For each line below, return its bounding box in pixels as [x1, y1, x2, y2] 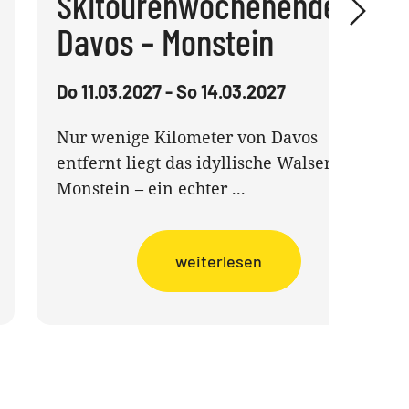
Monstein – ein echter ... [56, 177, 246, 199]
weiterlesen [175, 251, 263, 271]
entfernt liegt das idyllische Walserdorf [56, 152, 364, 173]
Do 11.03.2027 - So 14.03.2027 [56, 80, 286, 102]
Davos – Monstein [56, 19, 274, 63]
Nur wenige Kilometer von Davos [56, 126, 318, 148]
